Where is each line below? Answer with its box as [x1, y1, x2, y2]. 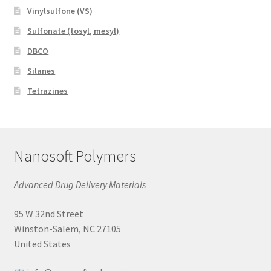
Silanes [27, 65, 56, 77]
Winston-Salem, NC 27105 [13, 222, 121, 235]
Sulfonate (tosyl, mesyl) [27, 25, 120, 37]
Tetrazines [27, 85, 68, 97]
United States [13, 237, 71, 250]
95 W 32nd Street [13, 207, 83, 220]
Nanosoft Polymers [13, 146, 136, 166]
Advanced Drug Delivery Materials [13, 178, 146, 191]
